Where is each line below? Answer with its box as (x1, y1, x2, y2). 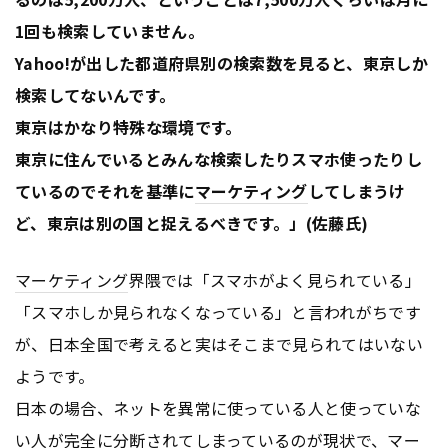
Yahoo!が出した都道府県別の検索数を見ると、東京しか (15, 51, 428, 76)
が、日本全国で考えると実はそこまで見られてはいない (15, 332, 423, 357)
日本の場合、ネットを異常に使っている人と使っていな (15, 396, 422, 421)
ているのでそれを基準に (15, 179, 195, 204)
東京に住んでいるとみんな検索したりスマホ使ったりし (15, 147, 422, 172)
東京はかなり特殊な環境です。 (15, 115, 242, 140)
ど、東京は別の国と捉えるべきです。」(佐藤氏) (15, 211, 369, 236)
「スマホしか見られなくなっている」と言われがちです (15, 300, 421, 325)
